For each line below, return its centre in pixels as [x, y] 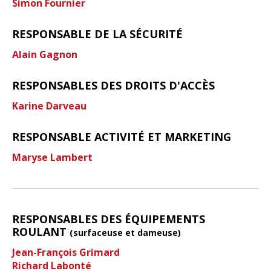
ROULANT [41, 231]
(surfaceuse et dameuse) [125, 232]
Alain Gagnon [45, 54]
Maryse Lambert [52, 157]
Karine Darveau [49, 106]
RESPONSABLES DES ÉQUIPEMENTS [109, 219]
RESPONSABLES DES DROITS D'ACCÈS [113, 85]
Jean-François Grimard [66, 252]
